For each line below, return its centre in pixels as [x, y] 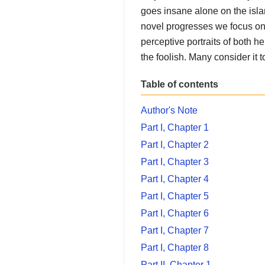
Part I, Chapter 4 [175, 179]
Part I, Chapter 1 [175, 127]
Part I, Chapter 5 [175, 196]
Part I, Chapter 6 [175, 213]
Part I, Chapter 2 [175, 144]
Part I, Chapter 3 [175, 161]
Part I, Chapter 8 [175, 247]
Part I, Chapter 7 [175, 230]
